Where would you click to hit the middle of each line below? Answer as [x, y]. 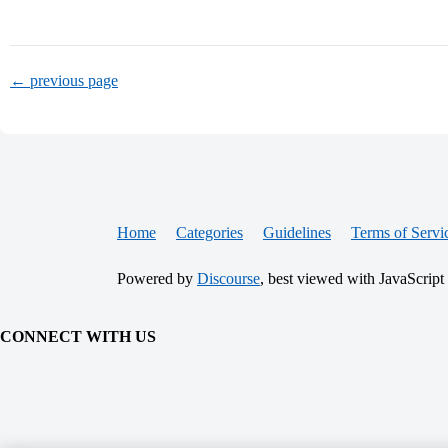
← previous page [64, 80]
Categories [209, 232]
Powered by [157, 278]
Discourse [228, 278]
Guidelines [297, 232]
